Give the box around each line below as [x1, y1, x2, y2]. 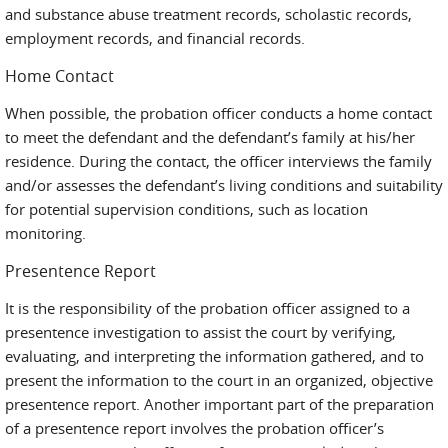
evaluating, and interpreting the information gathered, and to [5, 346, 424, 366]
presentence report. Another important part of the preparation [5, 394, 434, 414]
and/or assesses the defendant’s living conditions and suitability [5, 175, 443, 195]
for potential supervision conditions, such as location [5, 199, 368, 219]
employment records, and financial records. [5, 28, 305, 48]
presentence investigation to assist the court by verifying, [5, 322, 396, 342]
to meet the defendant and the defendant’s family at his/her [5, 127, 415, 147]
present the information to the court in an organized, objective [5, 370, 433, 390]
